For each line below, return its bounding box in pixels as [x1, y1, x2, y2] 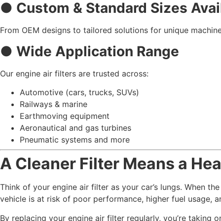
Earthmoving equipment [20, 111, 110, 121]
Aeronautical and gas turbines [20, 123, 131, 133]
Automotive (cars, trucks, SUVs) [20, 87, 139, 98]
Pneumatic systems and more [20, 135, 130, 145]
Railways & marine [20, 99, 87, 110]
